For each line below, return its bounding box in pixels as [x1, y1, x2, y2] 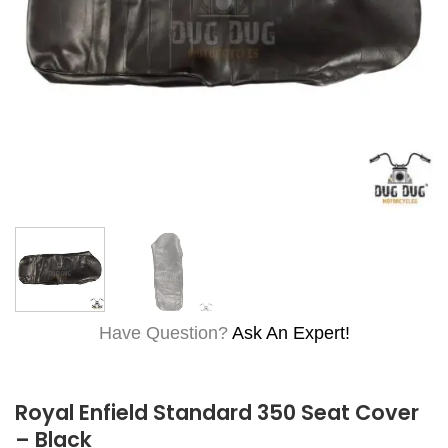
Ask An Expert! [231, 322, 350, 343]
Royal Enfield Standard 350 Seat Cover [15, 398, 419, 427]
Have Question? [98, 322, 228, 343]
